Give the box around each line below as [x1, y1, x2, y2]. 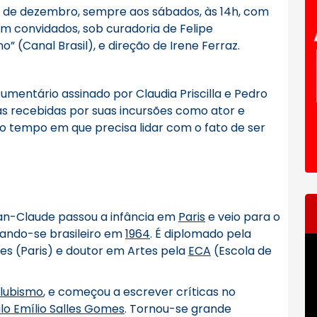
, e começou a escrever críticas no [43, 284, 236, 300]
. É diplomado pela [150, 226, 251, 242]
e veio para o [205, 209, 280, 225]
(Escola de [211, 243, 272, 259]
